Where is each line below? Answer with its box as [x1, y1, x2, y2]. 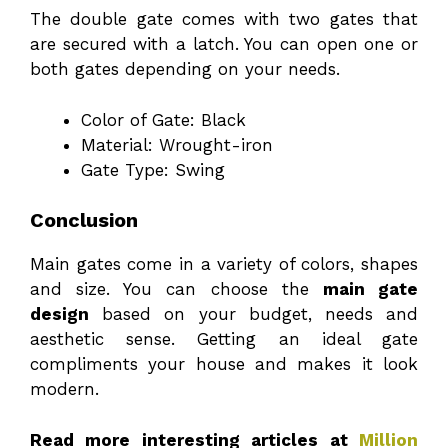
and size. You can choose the [30, 279, 323, 300]
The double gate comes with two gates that [30, 9, 418, 30]
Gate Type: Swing [81, 159, 225, 180]
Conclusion [30, 208, 138, 233]
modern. [30, 379, 99, 400]
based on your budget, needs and [89, 304, 418, 325]
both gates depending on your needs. [30, 59, 340, 80]
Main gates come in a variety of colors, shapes [30, 254, 418, 275]
